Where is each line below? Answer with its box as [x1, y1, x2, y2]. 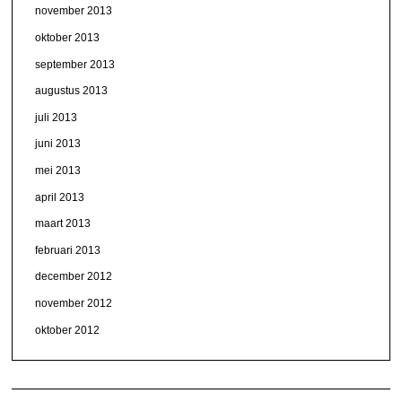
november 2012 [35, 296, 113, 310]
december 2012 [35, 270, 113, 284]
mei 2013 [35, 164, 82, 177]
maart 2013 [35, 217, 92, 231]
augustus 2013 [35, 84, 109, 98]
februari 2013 [35, 243, 101, 257]
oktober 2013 [35, 31, 100, 45]
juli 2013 [35, 110, 78, 124]
